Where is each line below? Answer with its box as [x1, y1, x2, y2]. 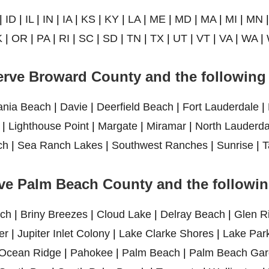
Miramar [147, 120, 186, 133]
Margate [98, 120, 138, 133]
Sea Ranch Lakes [17, 139, 103, 152]
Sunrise [216, 139, 253, 152]
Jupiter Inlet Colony [17, 228, 110, 240]
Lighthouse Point [8, 120, 89, 133]
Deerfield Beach [96, 101, 174, 113]
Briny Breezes [20, 208, 88, 221]
